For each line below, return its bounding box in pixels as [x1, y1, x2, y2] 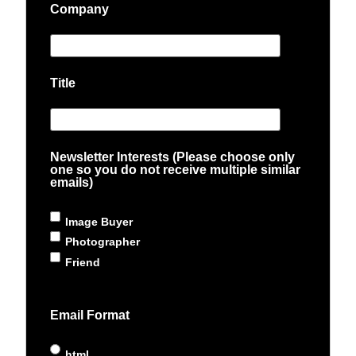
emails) [50, 176, 94, 190]
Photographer [65, 235, 141, 248]
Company [50, 2, 110, 17]
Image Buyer [65, 215, 133, 228]
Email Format [50, 308, 130, 323]
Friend [65, 255, 101, 269]
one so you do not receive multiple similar [50, 163, 301, 177]
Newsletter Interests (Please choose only [50, 150, 296, 164]
